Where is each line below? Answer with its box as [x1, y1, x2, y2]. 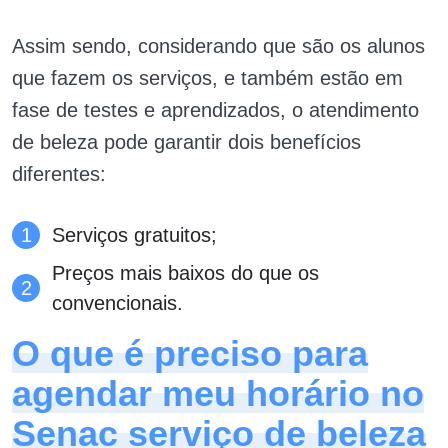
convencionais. [52, 292, 183, 315]
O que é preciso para [12, 333, 368, 375]
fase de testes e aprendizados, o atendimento [12, 99, 419, 122]
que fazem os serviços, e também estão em [12, 67, 403, 90]
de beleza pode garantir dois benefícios [12, 131, 361, 154]
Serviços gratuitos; [52, 224, 217, 247]
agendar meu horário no [12, 373, 424, 415]
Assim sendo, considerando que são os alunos [12, 35, 425, 58]
